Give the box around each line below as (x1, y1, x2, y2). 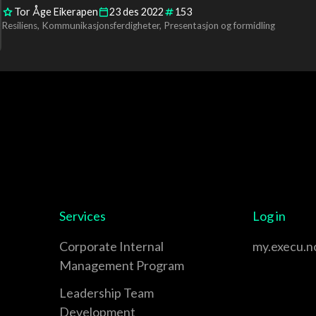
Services (59, 207, 106, 224)
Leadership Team (59, 284, 154, 300)
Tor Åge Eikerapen (13, 6, 98, 18)
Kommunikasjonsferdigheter (41, 20, 159, 32)
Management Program (59, 257, 184, 273)
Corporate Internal (59, 238, 164, 254)
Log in (253, 207, 286, 224)
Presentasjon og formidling (163, 20, 275, 32)
